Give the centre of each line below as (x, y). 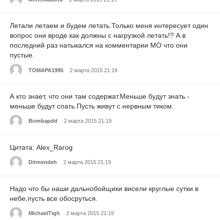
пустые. (22, 55)
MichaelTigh (44, 213)
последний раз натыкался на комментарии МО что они (99, 45)
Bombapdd (43, 121)
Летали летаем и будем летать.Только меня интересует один (109, 26)
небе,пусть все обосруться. (54, 198)
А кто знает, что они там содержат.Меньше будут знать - (100, 96)
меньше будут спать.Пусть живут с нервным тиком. (92, 106)
